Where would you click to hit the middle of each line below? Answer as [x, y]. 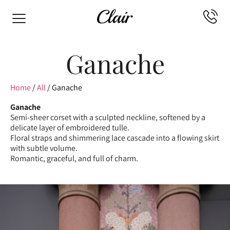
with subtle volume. [44, 148]
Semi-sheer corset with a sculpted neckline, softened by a [108, 117]
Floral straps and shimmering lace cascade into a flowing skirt [115, 138]
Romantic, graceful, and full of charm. [74, 158]
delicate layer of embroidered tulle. [70, 128]
